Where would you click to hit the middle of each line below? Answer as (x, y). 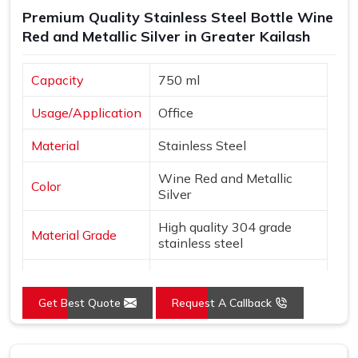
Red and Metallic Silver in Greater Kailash (166, 37)
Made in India (198, 276)
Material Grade (74, 235)
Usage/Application (86, 113)
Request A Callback (223, 303)
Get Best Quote (81, 303)
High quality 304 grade (225, 227)
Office (176, 113)
